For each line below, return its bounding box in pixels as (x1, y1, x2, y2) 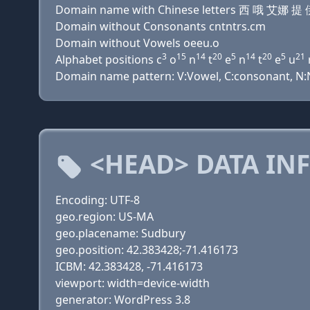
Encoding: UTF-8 (55, 192, 140, 208)
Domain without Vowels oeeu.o (55, 35, 219, 51)
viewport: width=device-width (55, 275, 210, 291)
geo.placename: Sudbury (55, 226, 185, 241)
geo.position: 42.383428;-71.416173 (55, 242, 238, 257)
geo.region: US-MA (55, 209, 154, 224)
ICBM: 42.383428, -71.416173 (55, 259, 203, 274)
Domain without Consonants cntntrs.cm (55, 19, 266, 34)
